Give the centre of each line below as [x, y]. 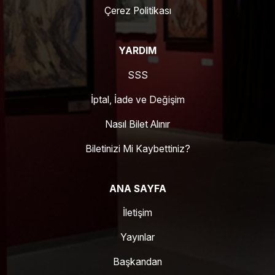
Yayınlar [137, 238]
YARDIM [137, 51]
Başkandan [137, 261]
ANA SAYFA [137, 188]
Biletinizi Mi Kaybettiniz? [137, 149]
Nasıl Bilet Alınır [137, 124]
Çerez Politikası [137, 11]
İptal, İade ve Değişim [137, 99]
